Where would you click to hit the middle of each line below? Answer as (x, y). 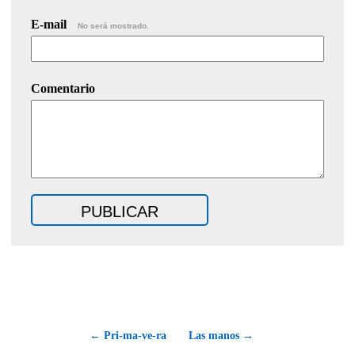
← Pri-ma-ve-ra (128, 335)
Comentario (63, 88)
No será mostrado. (113, 25)
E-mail (50, 24)
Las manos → (221, 335)
